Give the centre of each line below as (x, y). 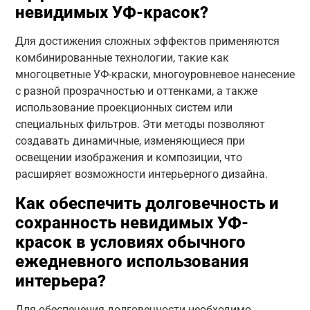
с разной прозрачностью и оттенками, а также (136, 91)
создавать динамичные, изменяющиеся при (130, 140)
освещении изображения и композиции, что (128, 157)
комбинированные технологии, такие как (122, 57)
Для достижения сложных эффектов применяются (147, 41)
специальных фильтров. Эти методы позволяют (140, 124)
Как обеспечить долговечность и (147, 203)
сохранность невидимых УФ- (131, 222)
